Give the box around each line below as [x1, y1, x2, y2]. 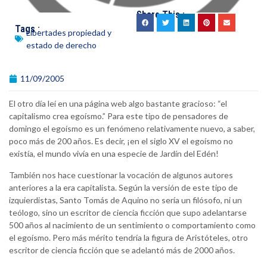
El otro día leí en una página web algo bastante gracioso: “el [9, 98, 227, 109]
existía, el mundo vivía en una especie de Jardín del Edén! [9, 148, 219, 159]
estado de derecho [26, 40, 97, 51]
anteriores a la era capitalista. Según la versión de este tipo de [9, 182, 238, 193]
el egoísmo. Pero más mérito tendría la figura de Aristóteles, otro [9, 232, 248, 243]
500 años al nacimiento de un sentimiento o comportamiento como [9, 220, 256, 231]
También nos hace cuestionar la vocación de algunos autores [9, 170, 233, 181]
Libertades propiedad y [26, 27, 111, 38]
